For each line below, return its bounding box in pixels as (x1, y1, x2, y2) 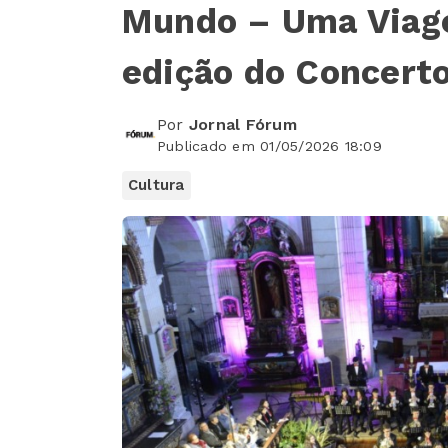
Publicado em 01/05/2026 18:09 (157, 138, 382, 155)
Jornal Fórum (188, 115, 297, 135)
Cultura (128, 176, 185, 195)
